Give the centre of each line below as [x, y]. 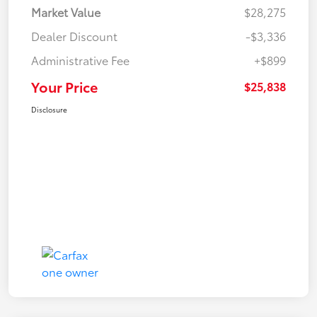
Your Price [64, 87]
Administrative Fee [80, 60]
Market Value [66, 12]
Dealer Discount [74, 36]
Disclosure [49, 110]
